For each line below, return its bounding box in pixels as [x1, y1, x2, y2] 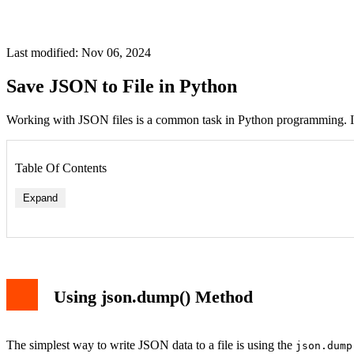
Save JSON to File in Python [6, 75, 237, 96]
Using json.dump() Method [54, 287, 253, 307]
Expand [23, 191, 58, 204]
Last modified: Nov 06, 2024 [6, 46, 151, 59]
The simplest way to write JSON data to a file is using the [6, 338, 296, 352]
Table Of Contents [15, 160, 107, 175]
